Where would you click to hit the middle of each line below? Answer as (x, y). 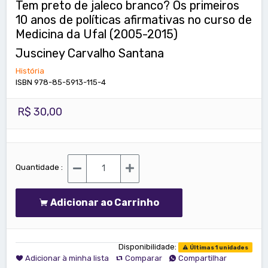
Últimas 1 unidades (218, 247)
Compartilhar (202, 258)
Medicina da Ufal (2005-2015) (97, 34)
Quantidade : (39, 167)
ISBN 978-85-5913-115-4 (61, 82)
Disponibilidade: (148, 246)
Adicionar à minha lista (67, 258)
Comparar (144, 258)
